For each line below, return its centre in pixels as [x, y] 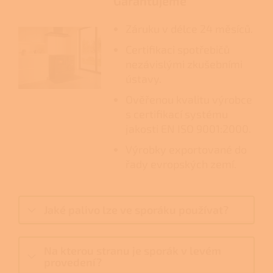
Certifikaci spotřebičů [177, 50]
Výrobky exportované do [186, 150]
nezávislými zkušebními [184, 64]
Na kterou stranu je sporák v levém [133, 251]
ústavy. [143, 79]
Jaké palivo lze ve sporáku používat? [136, 210]
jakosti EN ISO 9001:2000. [188, 129]
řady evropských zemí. [181, 164]
